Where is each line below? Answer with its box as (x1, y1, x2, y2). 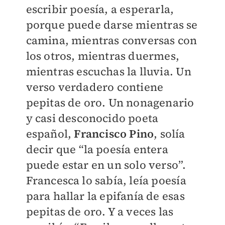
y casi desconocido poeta (26, 110, 159, 126)
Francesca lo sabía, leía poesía (26, 173, 186, 188)
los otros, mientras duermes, (26, 48, 180, 64)
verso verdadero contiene (26, 79, 164, 95)
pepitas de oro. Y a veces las (26, 204, 174, 219)
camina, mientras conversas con (26, 33, 197, 48)
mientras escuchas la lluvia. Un (26, 64, 191, 79)
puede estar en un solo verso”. (26, 157, 186, 173)
